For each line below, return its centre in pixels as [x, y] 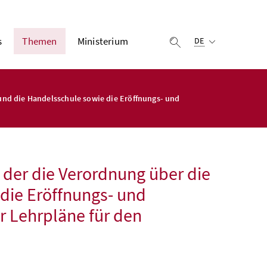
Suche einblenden [218, 41]
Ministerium [103, 41]
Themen [40, 41]
